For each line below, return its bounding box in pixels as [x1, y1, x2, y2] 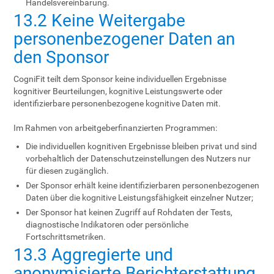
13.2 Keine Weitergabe [13, 10, 186, 31]
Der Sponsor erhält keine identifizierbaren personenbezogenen [26, 180, 260, 190]
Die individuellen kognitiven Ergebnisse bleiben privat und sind [26, 141, 257, 151]
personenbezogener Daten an [13, 29, 235, 49]
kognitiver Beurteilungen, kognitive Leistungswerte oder [13, 86, 223, 96]
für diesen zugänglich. [26, 166, 109, 176]
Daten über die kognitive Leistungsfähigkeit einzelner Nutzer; [26, 193, 254, 202]
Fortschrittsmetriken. [26, 232, 106, 242]
